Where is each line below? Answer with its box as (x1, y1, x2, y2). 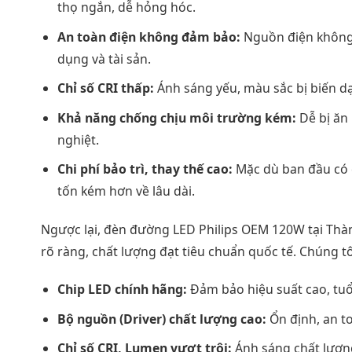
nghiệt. (57, 130, 99, 148)
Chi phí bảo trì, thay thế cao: (57, 160, 233, 178)
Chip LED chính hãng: (57, 280, 187, 299)
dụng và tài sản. (57, 49, 151, 68)
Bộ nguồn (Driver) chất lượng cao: (57, 310, 266, 328)
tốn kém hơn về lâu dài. (57, 182, 195, 200)
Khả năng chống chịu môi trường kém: (57, 108, 296, 126)
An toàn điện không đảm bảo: (57, 27, 240, 46)
